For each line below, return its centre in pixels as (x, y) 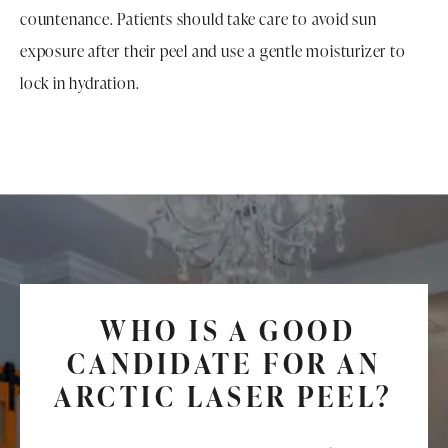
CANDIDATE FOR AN (224, 363)
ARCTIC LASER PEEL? (224, 396)
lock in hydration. (80, 83)
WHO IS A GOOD (224, 330)
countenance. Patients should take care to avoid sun (198, 19)
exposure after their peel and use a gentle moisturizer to (213, 51)
